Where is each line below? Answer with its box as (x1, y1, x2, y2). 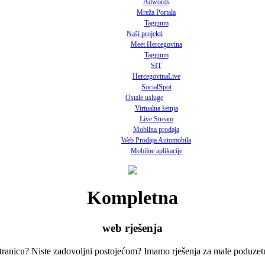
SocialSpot (141, 83, 172, 91)
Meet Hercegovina (130, 40, 182, 49)
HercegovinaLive (132, 72, 180, 80)
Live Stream (139, 115, 173, 123)
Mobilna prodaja (133, 125, 179, 134)
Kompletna (87, 187, 178, 209)
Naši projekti (126, 30, 163, 38)
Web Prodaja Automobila (121, 136, 191, 144)
